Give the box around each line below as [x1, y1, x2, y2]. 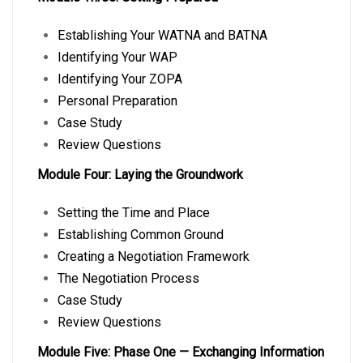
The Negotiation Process [58, 271, 199, 286]
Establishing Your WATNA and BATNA [58, 28, 267, 43]
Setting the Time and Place [58, 205, 210, 220]
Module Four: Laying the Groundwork [37, 167, 243, 182]
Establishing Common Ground [58, 227, 224, 242]
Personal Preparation [58, 93, 177, 109]
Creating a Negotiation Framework [58, 249, 250, 264]
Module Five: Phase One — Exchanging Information [37, 344, 324, 360]
